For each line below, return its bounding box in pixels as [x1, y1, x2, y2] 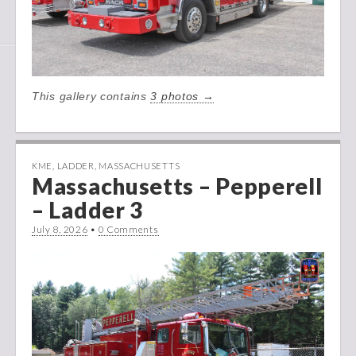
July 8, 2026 [32, 222, 88, 235]
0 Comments [98, 222, 159, 235]
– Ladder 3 [32, 195, 143, 223]
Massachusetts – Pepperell [32, 172, 323, 199]
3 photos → [150, 89, 215, 103]
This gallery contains [32, 89, 151, 103]
